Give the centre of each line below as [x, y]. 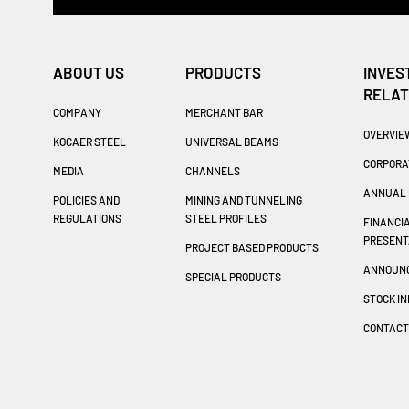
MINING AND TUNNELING [244, 199]
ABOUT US [88, 72]
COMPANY [77, 112]
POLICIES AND [86, 199]
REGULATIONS [87, 218]
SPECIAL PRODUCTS [234, 276]
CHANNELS [213, 170]
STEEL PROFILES [226, 218]
